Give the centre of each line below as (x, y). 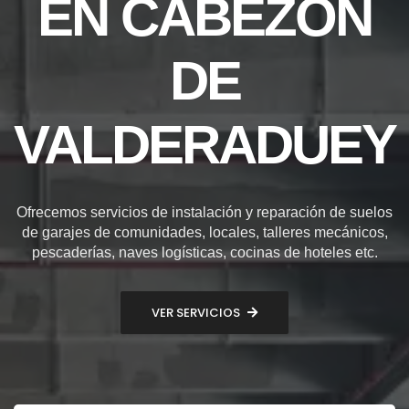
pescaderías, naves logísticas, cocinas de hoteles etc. (204, 252)
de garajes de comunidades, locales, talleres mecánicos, (204, 232)
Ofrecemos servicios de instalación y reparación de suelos (204, 212)
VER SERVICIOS (196, 313)
